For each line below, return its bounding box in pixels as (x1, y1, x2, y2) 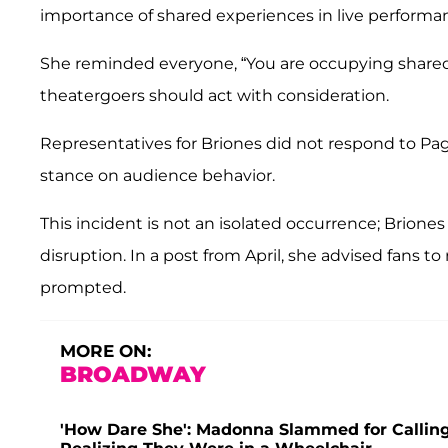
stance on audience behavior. (40, 165, 275, 185)
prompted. (40, 277, 126, 297)
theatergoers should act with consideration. (40, 85, 389, 105)
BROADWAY (60, 360, 206, 388)
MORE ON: (60, 340, 151, 361)
